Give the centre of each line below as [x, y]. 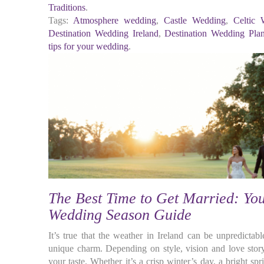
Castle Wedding [195, 20]
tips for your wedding [88, 46]
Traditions [67, 7]
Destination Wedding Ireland [103, 33]
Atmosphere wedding [115, 20]
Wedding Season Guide [120, 215]
